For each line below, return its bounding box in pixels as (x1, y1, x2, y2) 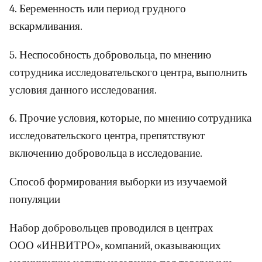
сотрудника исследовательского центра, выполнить (9, 65, 247, 79)
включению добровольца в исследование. (9, 147, 202, 160)
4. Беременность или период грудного (9, 2, 186, 15)
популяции (9, 192, 60, 206)
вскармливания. (9, 20, 82, 33)
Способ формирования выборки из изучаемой (9, 175, 227, 188)
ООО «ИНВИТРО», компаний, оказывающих (9, 239, 221, 252)
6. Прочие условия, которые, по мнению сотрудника (9, 112, 251, 125)
